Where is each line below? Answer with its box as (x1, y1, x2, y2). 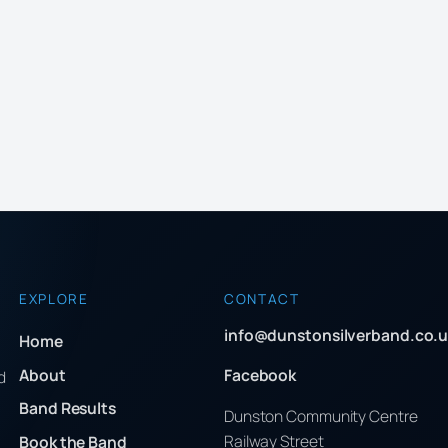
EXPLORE (19, 289, 89, 308)
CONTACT (223, 289, 300, 308)
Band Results (19, 397, 116, 420)
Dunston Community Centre (223, 405, 418, 428)
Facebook (223, 364, 297, 387)
